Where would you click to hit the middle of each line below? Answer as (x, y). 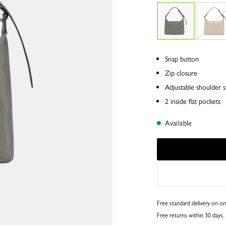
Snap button (182, 59)
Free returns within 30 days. (190, 215)
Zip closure (181, 73)
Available (177, 123)
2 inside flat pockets (192, 101)
